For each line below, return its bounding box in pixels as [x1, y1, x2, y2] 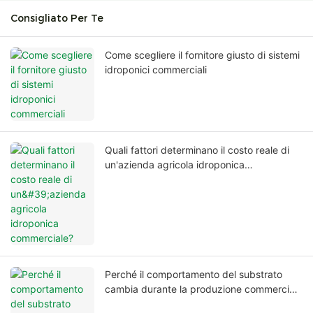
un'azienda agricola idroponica [105, 159, 245, 171]
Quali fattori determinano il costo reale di [105, 144, 289, 156]
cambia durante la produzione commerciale [105, 283, 303, 296]
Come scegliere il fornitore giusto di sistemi [105, 49, 300, 61]
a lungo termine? [105, 298, 180, 310]
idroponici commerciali [105, 64, 207, 76]
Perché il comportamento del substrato [105, 268, 282, 281]
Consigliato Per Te [10, 12, 103, 25]
